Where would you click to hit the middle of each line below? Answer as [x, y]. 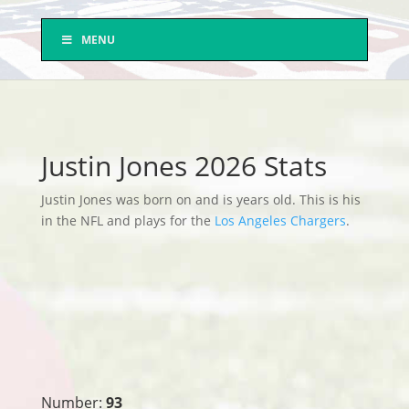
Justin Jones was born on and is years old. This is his [200, 199]
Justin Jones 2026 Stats [184, 166]
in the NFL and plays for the [127, 220]
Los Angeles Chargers [280, 220]
